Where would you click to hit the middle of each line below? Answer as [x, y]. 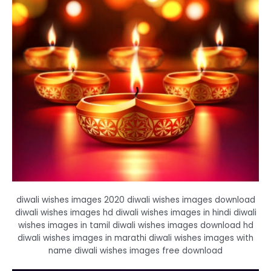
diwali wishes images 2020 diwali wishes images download [135, 200]
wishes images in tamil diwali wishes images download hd [135, 226]
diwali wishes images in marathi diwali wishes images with [135, 238]
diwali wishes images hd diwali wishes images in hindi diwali [135, 213]
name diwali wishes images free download [135, 251]
